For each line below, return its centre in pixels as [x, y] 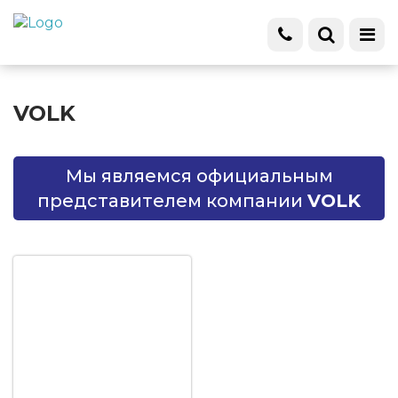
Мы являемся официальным [199, 176]
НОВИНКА [39, 16]
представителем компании [172, 201]
